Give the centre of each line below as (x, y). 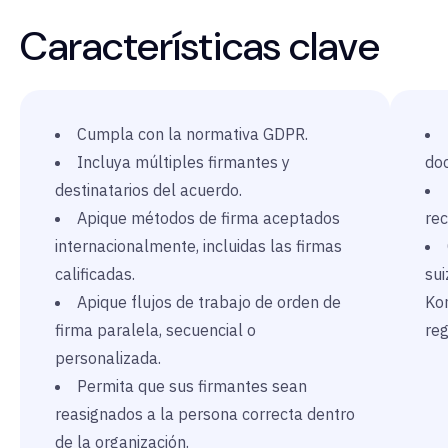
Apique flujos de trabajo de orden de (209, 302)
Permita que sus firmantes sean (192, 386)
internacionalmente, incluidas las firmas (198, 246)
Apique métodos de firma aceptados (208, 218)
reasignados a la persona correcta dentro (205, 414)
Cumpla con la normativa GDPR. (192, 134)
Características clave (200, 46)
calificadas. (95, 274)
